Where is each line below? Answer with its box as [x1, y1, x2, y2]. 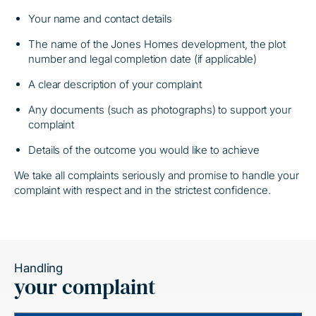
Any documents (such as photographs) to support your [28, 103, 291, 116]
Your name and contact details [28, 12, 173, 25]
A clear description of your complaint [28, 78, 202, 91]
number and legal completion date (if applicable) [28, 52, 257, 66]
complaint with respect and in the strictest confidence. [14, 183, 271, 197]
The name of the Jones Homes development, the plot [28, 37, 286, 51]
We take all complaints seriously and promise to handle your [14, 169, 300, 182]
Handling [14, 261, 63, 275]
